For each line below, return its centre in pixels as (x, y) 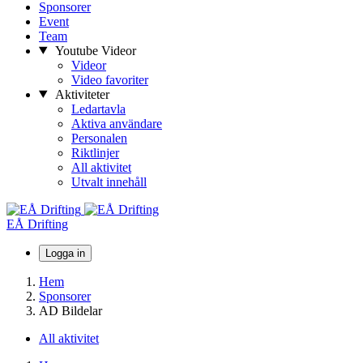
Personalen (99, 138)
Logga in (65, 253)
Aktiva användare (117, 123)
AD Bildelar (70, 310)
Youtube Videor (95, 50)
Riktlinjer (95, 152)
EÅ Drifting (37, 224)
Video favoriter (110, 79)
